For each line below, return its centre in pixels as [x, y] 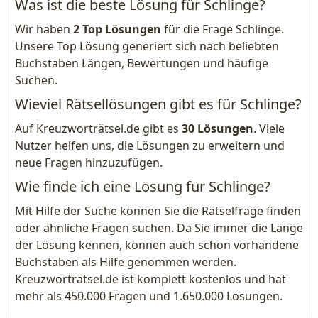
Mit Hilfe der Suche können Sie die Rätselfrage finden [158, 211]
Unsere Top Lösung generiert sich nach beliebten [147, 46]
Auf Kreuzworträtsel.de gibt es [98, 128]
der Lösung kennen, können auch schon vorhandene [157, 245]
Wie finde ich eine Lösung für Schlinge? [143, 186]
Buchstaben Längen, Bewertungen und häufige [142, 63]
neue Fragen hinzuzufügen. [89, 163]
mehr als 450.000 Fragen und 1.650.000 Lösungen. [149, 296]
